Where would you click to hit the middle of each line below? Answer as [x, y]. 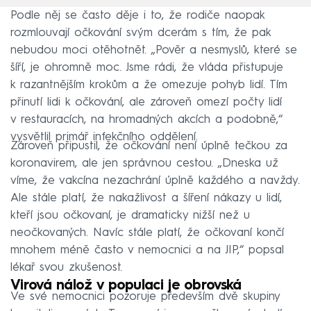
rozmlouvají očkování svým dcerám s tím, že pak [141, 33]
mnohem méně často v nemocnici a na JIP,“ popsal [147, 250]
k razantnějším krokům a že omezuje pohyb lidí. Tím [149, 85]
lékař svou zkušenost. [66, 267]
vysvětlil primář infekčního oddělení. [104, 137]
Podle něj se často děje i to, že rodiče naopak [137, 15]
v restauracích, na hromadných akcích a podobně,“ [146, 119]
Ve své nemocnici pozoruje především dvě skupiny [145, 296]
